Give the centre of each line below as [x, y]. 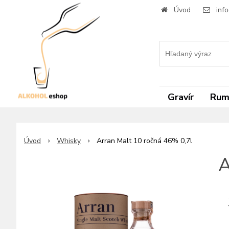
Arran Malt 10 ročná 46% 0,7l [144, 141]
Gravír [181, 97]
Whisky [69, 141]
